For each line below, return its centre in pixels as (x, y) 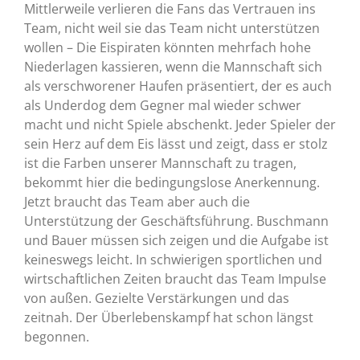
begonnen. (56, 337)
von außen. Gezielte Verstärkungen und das (156, 299)
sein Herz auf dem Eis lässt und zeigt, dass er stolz (176, 144)
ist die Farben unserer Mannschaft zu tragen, (160, 164)
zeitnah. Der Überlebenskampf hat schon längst (168, 318)
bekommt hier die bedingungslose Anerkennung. (172, 183)
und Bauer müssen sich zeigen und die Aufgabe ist (176, 241)
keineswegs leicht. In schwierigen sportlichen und (173, 260)
